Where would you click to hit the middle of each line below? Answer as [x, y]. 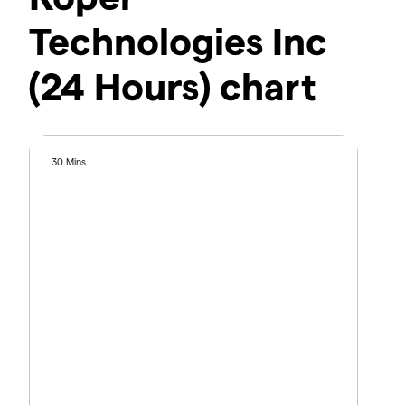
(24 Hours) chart [173, 85]
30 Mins [69, 162]
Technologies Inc [178, 40]
